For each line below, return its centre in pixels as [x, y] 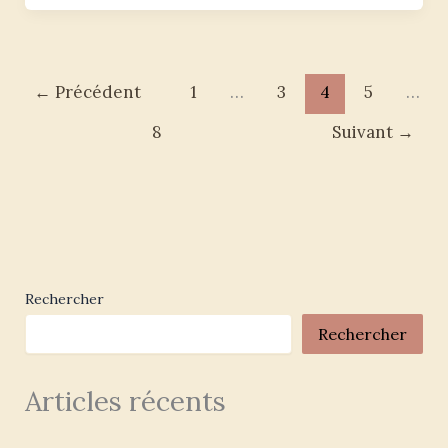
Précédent [96, 92]
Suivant [364, 132]
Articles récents [125, 401]
